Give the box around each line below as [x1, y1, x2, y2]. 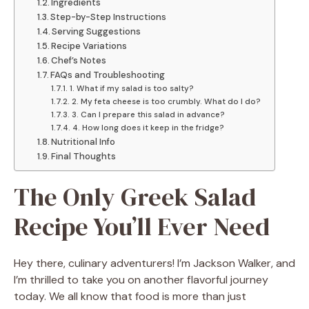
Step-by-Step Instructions [50, 10, 167, 23]
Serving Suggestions [52, 25, 141, 37]
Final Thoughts [51, 150, 117, 162]
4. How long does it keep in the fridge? [72, 121, 224, 133]
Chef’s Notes [51, 54, 107, 66]
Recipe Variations [51, 39, 128, 52]
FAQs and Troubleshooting [50, 68, 166, 81]
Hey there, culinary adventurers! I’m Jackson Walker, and [14, 255, 295, 270]
